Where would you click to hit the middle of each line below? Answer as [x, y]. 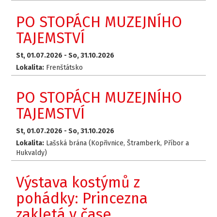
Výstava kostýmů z [78, 183]
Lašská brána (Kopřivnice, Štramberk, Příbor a [117, 143]
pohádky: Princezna [82, 199]
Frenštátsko [64, 68]
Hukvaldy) [32, 153]
